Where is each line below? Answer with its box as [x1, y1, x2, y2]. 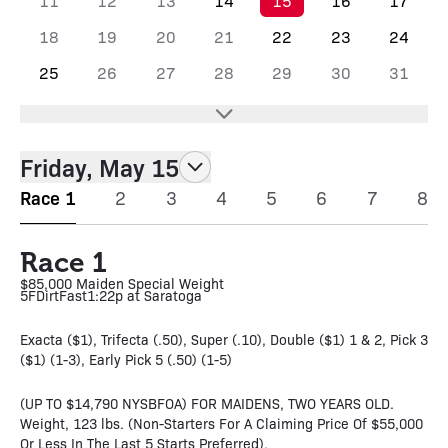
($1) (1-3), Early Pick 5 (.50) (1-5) [20, 350, 232, 368]
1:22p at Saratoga [87, 286, 202, 304]
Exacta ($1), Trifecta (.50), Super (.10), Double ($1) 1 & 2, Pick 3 [20, 330, 428, 348]
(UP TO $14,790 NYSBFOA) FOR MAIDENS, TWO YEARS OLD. [20, 394, 394, 412]
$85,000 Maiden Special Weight [20, 274, 224, 292]
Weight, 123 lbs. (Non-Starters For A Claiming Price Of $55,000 [20, 414, 423, 432]
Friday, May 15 [20, 151, 179, 183]
